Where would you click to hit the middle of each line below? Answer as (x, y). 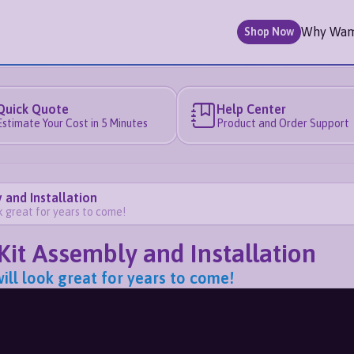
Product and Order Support (282, 123)
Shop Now (269, 32)
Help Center (251, 109)
